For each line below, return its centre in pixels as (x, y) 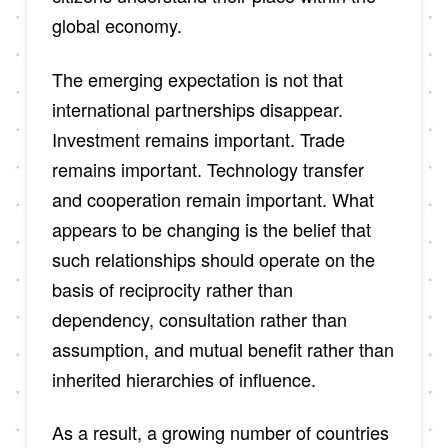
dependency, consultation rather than (199, 318)
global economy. (116, 25)
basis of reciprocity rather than (172, 288)
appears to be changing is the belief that (211, 228)
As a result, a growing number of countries (220, 432)
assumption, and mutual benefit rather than (222, 348)
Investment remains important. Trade (198, 138)
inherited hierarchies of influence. (183, 378)
